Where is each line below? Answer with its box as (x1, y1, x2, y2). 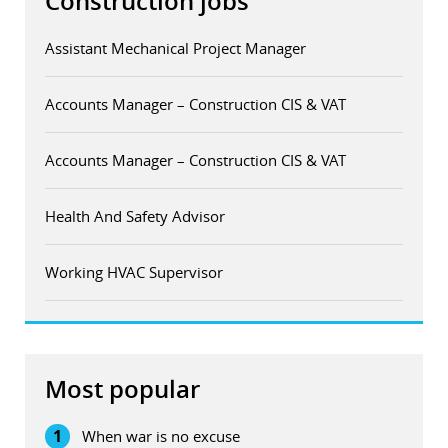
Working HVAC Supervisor (45, 262, 223, 283)
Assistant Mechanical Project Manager (45, 38, 306, 59)
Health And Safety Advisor (45, 206, 225, 227)
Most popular (45, 373, 200, 406)
